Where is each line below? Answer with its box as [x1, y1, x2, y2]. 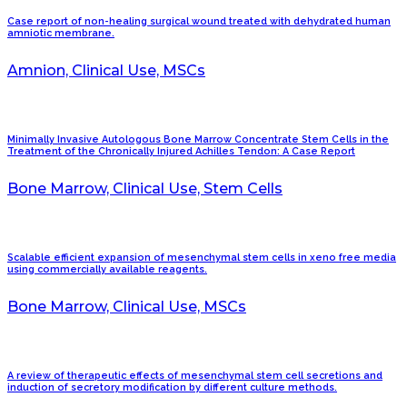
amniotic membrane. [7, 27, 114, 40]
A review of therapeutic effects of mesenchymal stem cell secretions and [7, 370, 382, 382]
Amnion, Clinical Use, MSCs [7, 62, 205, 80]
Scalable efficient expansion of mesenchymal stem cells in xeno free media [7, 252, 396, 264]
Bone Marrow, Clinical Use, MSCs [7, 298, 246, 316]
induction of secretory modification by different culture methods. [7, 382, 337, 394]
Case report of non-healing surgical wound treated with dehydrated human [7, 15, 391, 28]
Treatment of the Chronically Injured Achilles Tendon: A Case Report [7, 145, 355, 158]
